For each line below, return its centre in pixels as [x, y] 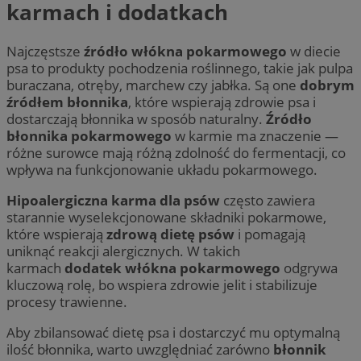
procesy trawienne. [67, 301]
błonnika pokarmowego [89, 135]
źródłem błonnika [67, 102]
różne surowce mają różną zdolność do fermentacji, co [176, 152]
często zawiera [268, 200]
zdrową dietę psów [170, 234]
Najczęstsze [45, 51]
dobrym [327, 85]
